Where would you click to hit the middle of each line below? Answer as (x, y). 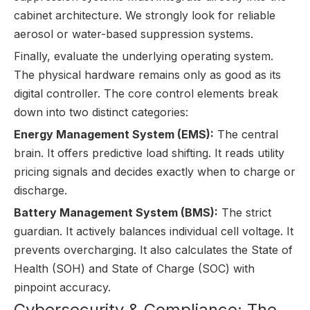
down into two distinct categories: (101, 112)
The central (246, 134)
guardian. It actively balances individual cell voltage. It (154, 231)
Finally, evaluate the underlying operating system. (144, 56)
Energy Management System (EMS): (114, 134)
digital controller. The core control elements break (146, 93)
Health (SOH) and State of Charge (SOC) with (134, 268)
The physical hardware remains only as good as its (147, 75)
